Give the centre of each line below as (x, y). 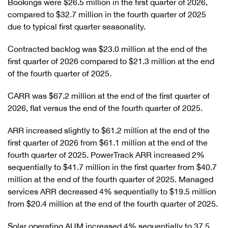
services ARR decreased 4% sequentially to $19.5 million (112, 191)
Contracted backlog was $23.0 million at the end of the (107, 49)
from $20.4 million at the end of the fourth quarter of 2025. (113, 204)
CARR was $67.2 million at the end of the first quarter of (109, 96)
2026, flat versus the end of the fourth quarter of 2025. (105, 108)
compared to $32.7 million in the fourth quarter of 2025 (107, 14)
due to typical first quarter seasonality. (77, 26)
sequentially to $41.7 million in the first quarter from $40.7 (112, 167)
